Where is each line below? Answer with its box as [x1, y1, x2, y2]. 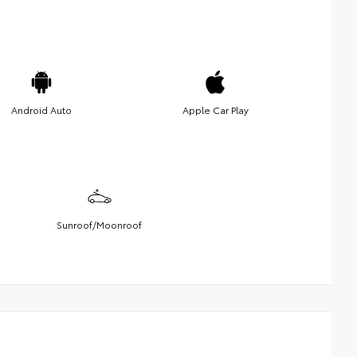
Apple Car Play [182, 102, 249, 116]
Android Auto [11, 102, 72, 116]
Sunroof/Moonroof [57, 217, 143, 231]
